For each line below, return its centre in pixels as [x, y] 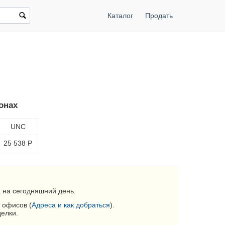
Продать [159, 16]
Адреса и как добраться [71, 205]
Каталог [120, 16]
